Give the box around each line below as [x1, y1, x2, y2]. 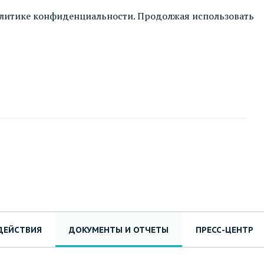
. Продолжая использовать [133, 9, 254, 22]
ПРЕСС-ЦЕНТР [196, 224, 253, 235]
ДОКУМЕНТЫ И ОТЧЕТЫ [69, 224, 169, 235]
